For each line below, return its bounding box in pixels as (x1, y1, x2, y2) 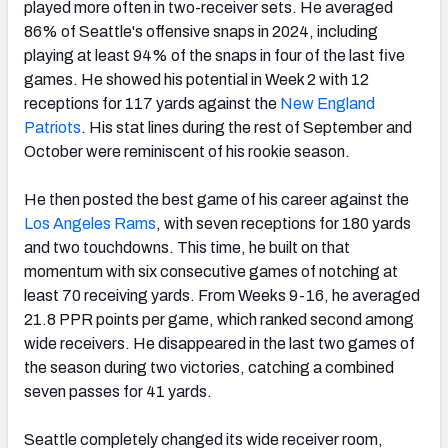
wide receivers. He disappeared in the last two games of (24, 334, 415, 352)
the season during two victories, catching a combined (24, 358, 394, 376)
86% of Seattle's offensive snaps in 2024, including (24, 22, 378, 40)
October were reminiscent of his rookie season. (24, 142, 350, 160)
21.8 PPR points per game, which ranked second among (24, 310, 414, 328)
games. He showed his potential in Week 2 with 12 (24, 70, 369, 88)
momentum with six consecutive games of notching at (24, 262, 398, 280)
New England (277, 94, 375, 112)
